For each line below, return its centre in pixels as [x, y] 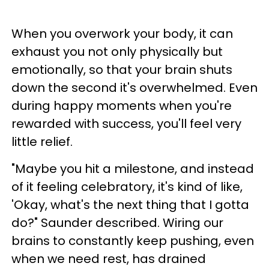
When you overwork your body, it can [122, 34]
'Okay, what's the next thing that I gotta [130, 205]
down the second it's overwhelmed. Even [134, 88]
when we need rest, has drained [109, 259]
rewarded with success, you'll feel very [126, 124]
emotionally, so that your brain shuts [122, 70]
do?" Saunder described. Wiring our [117, 223]
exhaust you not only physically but [117, 52]
